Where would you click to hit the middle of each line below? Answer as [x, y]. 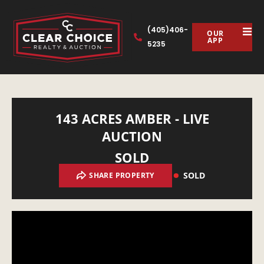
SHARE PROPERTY [122, 176]
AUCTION [132, 136]
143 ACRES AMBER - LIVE [132, 119]
